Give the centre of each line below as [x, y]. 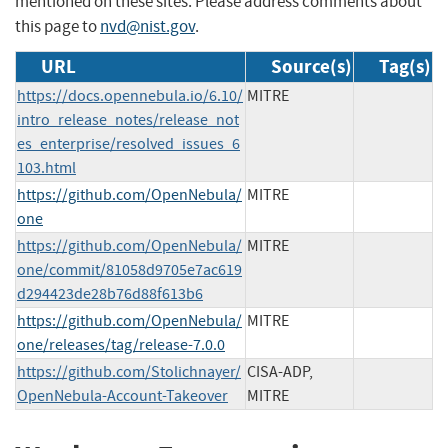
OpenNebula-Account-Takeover [122, 395]
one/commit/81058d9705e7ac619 [129, 269]
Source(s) [311, 66]
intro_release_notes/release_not [128, 119]
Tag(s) [405, 66]
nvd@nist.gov [147, 26]
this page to [57, 26]
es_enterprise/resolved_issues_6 [128, 143]
